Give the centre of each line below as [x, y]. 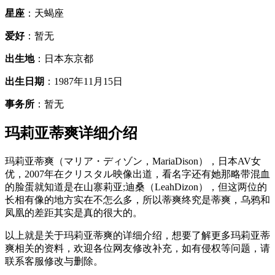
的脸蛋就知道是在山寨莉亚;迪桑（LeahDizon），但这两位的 [136, 187]
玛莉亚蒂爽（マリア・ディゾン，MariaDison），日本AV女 [133, 161]
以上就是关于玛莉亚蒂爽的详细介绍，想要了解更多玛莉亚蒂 [137, 235]
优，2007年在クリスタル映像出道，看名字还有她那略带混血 [137, 174]
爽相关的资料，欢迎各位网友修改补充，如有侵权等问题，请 [137, 248]
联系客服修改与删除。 [54, 261]
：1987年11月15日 [83, 81]
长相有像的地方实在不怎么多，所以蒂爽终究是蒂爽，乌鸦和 [137, 199]
